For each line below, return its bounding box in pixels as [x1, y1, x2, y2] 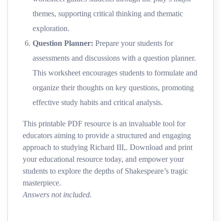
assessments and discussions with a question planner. [33, 54, 196, 63]
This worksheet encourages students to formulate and [33, 69, 197, 77]
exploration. [33, 24, 70, 33]
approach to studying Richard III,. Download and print [23, 143, 192, 152]
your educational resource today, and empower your [23, 155, 184, 164]
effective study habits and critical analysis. [33, 98, 163, 107]
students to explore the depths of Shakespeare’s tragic [23, 167, 188, 176]
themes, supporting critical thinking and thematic [33, 9, 183, 18]
